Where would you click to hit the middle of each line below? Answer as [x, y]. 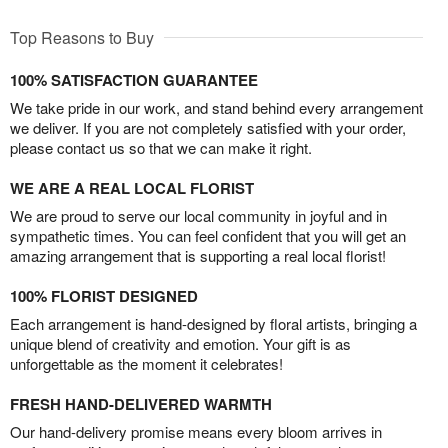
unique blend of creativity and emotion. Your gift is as [180, 344]
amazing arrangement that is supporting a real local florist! [198, 256]
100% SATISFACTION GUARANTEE [134, 80]
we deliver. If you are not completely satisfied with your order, [208, 128]
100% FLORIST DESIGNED [104, 296]
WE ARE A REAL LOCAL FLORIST [132, 188]
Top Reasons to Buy [82, 38]
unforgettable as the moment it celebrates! [146, 364]
